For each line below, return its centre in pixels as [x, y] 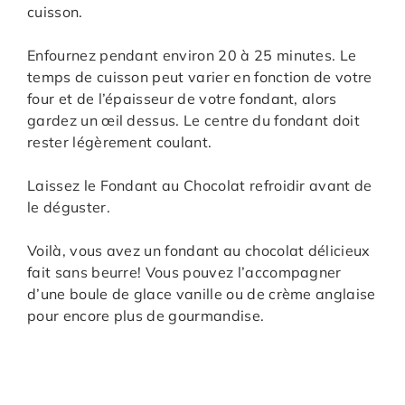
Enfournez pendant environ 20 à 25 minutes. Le [192, 56]
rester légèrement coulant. [120, 142]
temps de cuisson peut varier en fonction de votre [200, 77]
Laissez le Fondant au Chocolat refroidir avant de [200, 186]
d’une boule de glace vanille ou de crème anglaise [202, 294]
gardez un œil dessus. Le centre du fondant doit [194, 121]
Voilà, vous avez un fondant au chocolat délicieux [199, 251]
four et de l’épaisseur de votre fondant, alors [182, 99]
